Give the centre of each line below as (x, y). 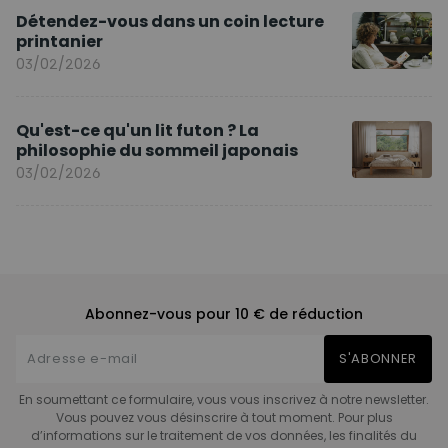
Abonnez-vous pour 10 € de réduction (224, 314)
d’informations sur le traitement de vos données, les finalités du (224, 436)
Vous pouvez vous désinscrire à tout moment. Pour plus (224, 418)
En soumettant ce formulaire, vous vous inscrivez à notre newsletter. (224, 400)
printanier (59, 42)
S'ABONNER (378, 359)
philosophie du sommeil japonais (157, 151)
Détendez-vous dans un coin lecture (170, 22)
